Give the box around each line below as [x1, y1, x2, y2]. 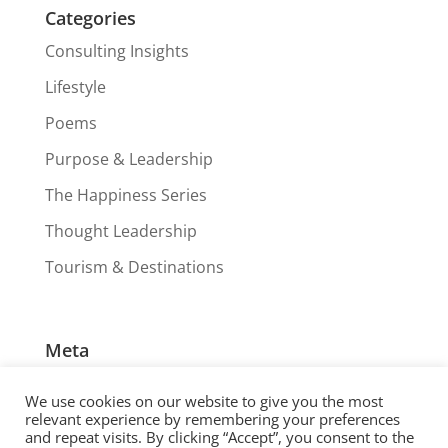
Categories [44, 5, 136, 30]
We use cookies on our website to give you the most [25, 391, 383, 411]
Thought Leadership [44, 219, 197, 242]
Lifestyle [44, 75, 106, 98]
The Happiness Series [44, 183, 207, 206]
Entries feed [44, 407, 135, 430]
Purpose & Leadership [44, 147, 213, 170]
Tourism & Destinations [44, 255, 224, 278]
